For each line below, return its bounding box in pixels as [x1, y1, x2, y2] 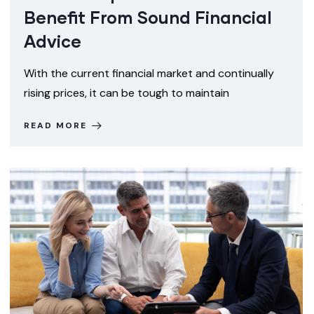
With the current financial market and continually [24, 65, 274, 81]
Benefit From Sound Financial [24, 6, 272, 27]
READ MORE [24, 119, 87, 131]
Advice [24, 30, 81, 51]
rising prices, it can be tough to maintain [24, 85, 229, 100]
